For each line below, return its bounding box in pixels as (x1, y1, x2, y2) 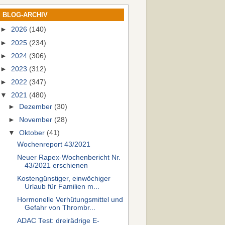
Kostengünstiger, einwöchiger (17, 175, 110, 182)
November (19, 116, 55, 124)
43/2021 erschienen (24, 161, 88, 169)
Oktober (19, 129, 47, 137)
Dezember (19, 102, 55, 110)
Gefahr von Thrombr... (24, 204, 95, 212)
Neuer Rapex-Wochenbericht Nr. (17, 153, 121, 161)
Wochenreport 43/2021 (17, 140, 90, 148)
